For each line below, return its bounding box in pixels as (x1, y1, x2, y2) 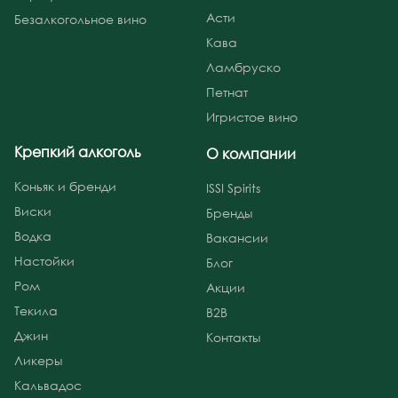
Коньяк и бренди (14, 178, 116, 194)
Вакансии (206, 229, 268, 245)
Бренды (206, 204, 252, 220)
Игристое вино (206, 108, 298, 124)
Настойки (14, 252, 75, 268)
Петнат (206, 84, 248, 99)
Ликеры (14, 352, 62, 368)
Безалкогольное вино (14, 11, 147, 27)
